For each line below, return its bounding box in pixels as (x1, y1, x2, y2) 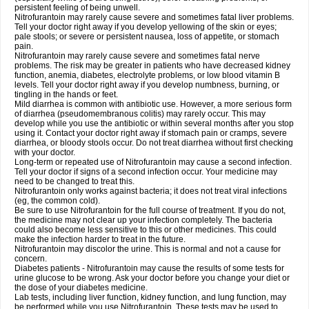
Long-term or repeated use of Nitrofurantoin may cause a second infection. (14, 157, 292, 167)
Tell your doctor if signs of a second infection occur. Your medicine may (14, 167, 277, 177)
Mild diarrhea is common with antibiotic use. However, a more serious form (14, 99, 292, 109)
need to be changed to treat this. (14, 177, 134, 186)
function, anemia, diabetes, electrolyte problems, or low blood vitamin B (14, 70, 280, 80)
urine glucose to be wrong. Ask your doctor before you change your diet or (14, 273, 290, 283)
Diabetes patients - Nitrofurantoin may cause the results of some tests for (14, 263, 284, 273)
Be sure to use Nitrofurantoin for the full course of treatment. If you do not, (14, 206, 286, 215)
